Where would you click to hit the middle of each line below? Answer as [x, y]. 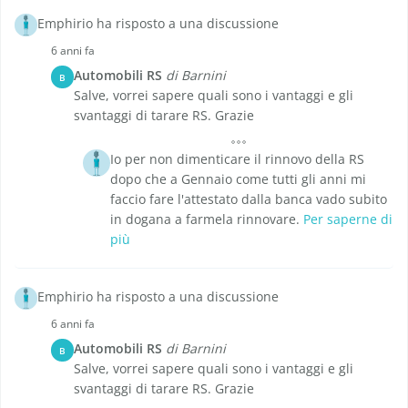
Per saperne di [348, 219]
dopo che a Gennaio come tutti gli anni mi [238, 179]
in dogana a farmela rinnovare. [207, 219]
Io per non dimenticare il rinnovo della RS [237, 159]
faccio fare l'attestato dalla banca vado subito [249, 199]
